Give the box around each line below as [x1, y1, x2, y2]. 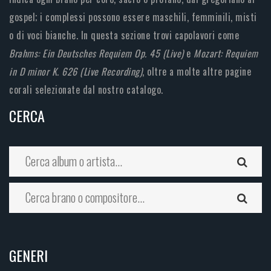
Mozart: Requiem [194, 46, 258, 61]
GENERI [9, 244, 48, 267]
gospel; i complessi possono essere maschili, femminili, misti [9, 10, 257, 25]
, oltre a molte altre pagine [142, 64, 251, 79]
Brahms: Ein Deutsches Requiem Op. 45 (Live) [9, 46, 184, 61]
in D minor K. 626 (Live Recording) [9, 64, 142, 79]
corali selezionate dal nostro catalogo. [9, 82, 163, 97]
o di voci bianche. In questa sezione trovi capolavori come [9, 28, 239, 43]
